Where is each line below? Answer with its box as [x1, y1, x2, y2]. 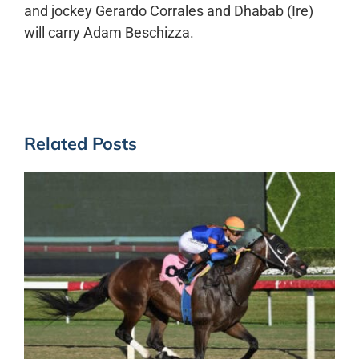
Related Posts [23, 131, 137, 154]
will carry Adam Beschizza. [23, 24, 194, 42]
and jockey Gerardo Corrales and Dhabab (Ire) [23, 2, 313, 20]
